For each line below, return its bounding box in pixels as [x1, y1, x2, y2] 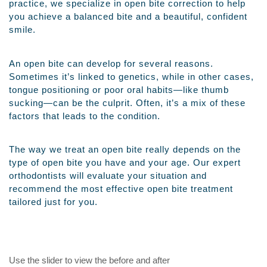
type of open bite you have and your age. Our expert [9, 157, 241, 168]
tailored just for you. [9, 197, 98, 207]
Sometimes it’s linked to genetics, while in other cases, [9, 71, 254, 82]
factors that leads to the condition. [9, 110, 160, 121]
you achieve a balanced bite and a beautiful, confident [9, 11, 247, 22]
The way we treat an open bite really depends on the [9, 144, 241, 155]
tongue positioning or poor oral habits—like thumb [9, 84, 229, 95]
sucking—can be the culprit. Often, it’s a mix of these [9, 97, 246, 108]
